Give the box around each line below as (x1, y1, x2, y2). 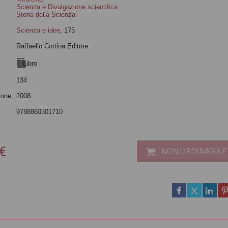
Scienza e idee (16, 26, 61, 34)
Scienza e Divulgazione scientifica (16, 3, 118, 11)
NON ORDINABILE (161, 147, 227, 156)
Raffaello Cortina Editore (16, 42, 89, 50)
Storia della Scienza (16, 11, 76, 18)
